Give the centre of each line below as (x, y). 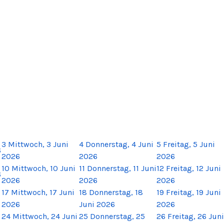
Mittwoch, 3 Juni (38, 144)
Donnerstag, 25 (117, 216)
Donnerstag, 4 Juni (119, 144)
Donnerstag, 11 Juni (122, 168)
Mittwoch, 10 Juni (43, 168)
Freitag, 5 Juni (189, 144)
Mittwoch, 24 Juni (45, 216)
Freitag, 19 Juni (193, 192)
